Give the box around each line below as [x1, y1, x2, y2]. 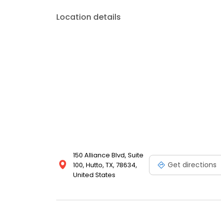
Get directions [168, 159, 217, 170]
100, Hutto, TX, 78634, [73, 160, 137, 170]
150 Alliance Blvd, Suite [73, 150, 144, 160]
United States [73, 170, 115, 180]
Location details [56, 11, 121, 23]
